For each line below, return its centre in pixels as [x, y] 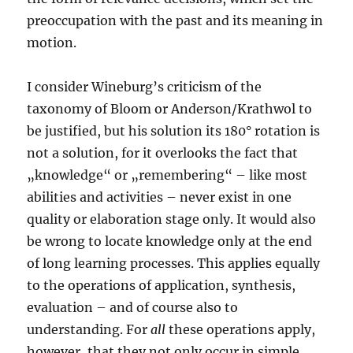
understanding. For [89, 330]
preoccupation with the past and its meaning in [175, 21]
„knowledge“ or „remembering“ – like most [167, 175]
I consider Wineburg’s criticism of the [145, 87]
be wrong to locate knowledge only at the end [170, 242]
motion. [52, 43]
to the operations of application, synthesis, [162, 286]
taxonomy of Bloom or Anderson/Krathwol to [170, 109]
